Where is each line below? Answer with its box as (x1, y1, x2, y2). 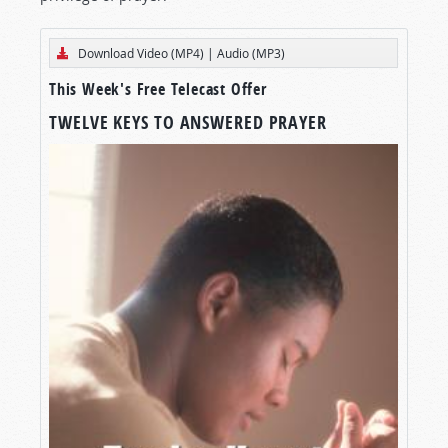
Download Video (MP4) (78, 45, 204, 62)
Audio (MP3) (217, 45, 285, 62)
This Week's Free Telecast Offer (49, 78, 267, 101)
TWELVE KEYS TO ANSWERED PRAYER (49, 110, 327, 136)
